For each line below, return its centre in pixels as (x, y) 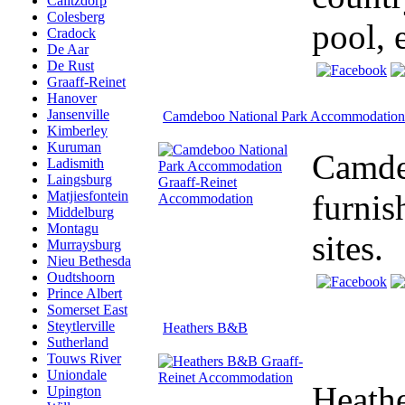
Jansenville (78, 114)
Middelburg (80, 212)
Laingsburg (80, 179)
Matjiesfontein (88, 196)
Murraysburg (84, 245)
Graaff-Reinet (86, 82)
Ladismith (75, 163)
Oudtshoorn (81, 277)
